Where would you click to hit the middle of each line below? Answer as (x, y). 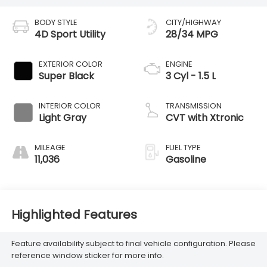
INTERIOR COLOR (69, 106)
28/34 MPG (192, 35)
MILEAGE (50, 148)
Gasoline (186, 160)
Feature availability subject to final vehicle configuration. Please (133, 243)
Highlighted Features (74, 214)
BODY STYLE (56, 23)
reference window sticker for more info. (87, 255)
